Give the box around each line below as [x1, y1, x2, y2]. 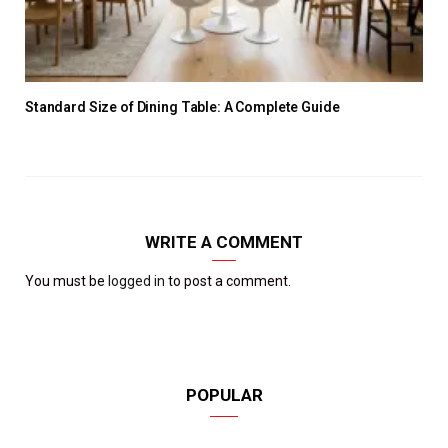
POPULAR [185, 385, 263, 406]
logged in [108, 273, 165, 290]
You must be [25, 273, 108, 290]
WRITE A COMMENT [145, 232, 303, 253]
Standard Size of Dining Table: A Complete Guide [25, 99, 340, 116]
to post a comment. [165, 273, 291, 290]
